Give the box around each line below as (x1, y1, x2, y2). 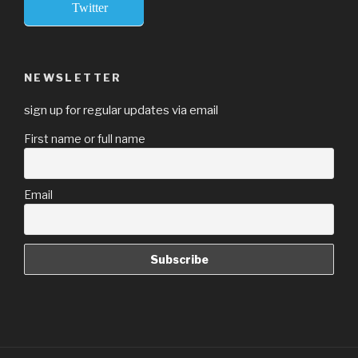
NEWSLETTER (24, 71, 122, 85)
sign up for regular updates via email (24, 102, 218, 117)
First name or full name (24, 131, 145, 145)
